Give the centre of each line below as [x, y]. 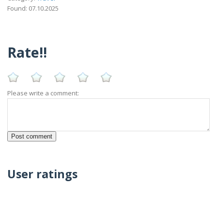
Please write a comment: [43, 93]
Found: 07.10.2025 [33, 8]
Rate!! [27, 52]
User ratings [42, 174]
